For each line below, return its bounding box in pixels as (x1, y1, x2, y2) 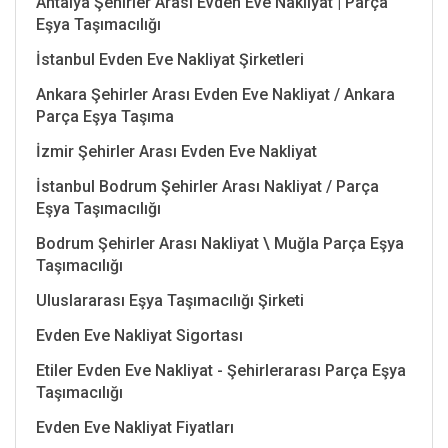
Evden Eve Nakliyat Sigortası (36, 325, 243, 345)
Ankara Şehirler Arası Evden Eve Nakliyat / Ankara (36, 84, 395, 104)
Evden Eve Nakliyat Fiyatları (36, 417, 234, 437)
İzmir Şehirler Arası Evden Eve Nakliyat (36, 141, 317, 161)
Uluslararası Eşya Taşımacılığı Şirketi (36, 290, 304, 310)
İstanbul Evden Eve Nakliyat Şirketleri (36, 49, 304, 69)
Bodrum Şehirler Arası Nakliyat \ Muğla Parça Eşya (36, 233, 404, 253)
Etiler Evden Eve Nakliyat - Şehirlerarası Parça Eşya (36, 360, 406, 380)
